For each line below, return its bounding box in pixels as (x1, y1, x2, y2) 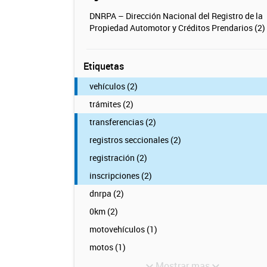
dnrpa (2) (89, 188, 124, 199)
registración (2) (89, 152, 147, 163)
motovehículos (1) (89, 223, 157, 235)
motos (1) (89, 241, 126, 253)
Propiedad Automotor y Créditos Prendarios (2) (89, 22, 265, 33)
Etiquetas (83, 60, 124, 73)
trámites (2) (89, 98, 133, 110)
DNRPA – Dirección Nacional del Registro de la (89, 10, 263, 21)
